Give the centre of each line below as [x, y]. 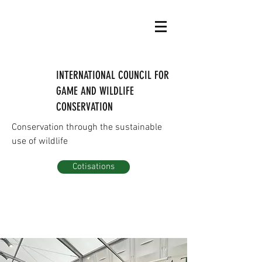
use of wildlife [40, 142]
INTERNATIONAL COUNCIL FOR [113, 75]
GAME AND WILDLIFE [95, 91]
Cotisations [94, 167]
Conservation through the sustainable [87, 127]
